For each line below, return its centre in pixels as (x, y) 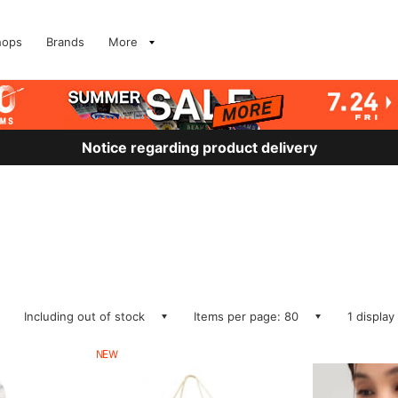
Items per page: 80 (246, 316)
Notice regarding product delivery (199, 147)
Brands (65, 42)
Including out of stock (84, 316)
